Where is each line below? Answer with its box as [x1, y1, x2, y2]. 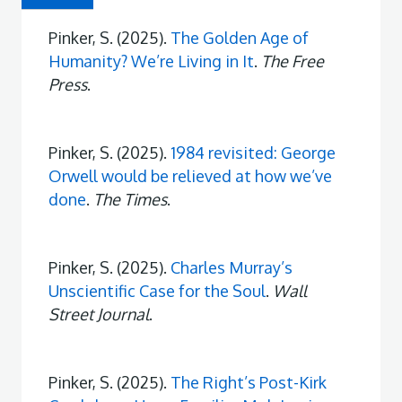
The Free [261, 51, 324, 71]
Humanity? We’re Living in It [48, 51, 254, 71]
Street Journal [48, 304, 149, 324]
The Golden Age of [170, 28, 309, 48]
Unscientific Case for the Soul [48, 281, 266, 301]
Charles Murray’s [170, 258, 293, 277]
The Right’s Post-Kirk [170, 372, 327, 392]
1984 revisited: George [170, 143, 336, 162]
